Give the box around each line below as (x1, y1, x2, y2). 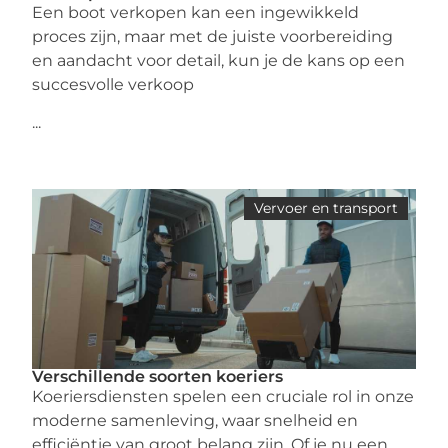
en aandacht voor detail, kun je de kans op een (32, 50, 406, 70)
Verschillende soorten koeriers (32, 366, 284, 386)
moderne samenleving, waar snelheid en (32, 410, 359, 430)
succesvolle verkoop (32, 74, 195, 94)
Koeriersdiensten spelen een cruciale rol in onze (32, 386, 415, 406)
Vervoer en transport (253, 198, 398, 217)
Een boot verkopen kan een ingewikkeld (32, 2, 360, 22)
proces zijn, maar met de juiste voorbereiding (32, 26, 394, 46)
